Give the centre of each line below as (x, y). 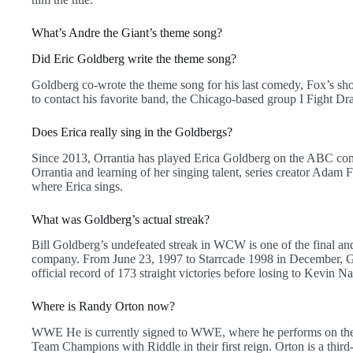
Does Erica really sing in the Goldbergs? (132, 132)
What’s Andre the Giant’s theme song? (127, 33)
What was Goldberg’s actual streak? (121, 219)
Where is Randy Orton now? (103, 307)
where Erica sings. (77, 186)
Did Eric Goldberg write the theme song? (134, 58)
